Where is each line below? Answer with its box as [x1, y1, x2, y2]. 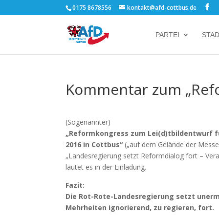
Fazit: [66, 180, 85, 190]
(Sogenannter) [66, 117, 111, 127]
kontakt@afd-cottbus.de [127, 3, 197, 12]
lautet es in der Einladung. [66, 162, 147, 172]
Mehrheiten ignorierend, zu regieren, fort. [66, 203, 215, 212]
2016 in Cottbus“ [66, 140, 123, 149]
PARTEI [155, 31, 179, 39]
